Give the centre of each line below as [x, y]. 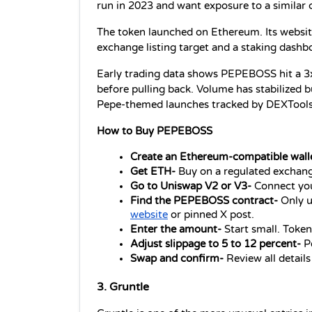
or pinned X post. [211, 214]
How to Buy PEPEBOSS [155, 131]
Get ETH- [154, 171]
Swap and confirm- [178, 258]
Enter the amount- [177, 229]
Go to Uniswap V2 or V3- [192, 186]
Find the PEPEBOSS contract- [205, 201]
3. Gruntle [123, 287]
